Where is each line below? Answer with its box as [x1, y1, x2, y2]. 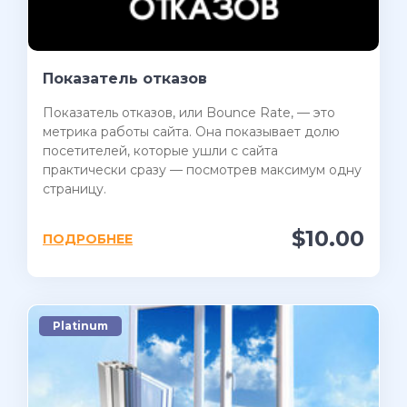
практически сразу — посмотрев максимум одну [43, 162, 362, 179]
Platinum [53, 319, 108, 333]
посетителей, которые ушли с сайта [43, 143, 278, 160]
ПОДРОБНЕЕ [43, 231, 133, 248]
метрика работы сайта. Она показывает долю [43, 124, 340, 141]
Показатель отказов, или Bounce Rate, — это [43, 104, 335, 122]
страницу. [43, 181, 106, 198]
